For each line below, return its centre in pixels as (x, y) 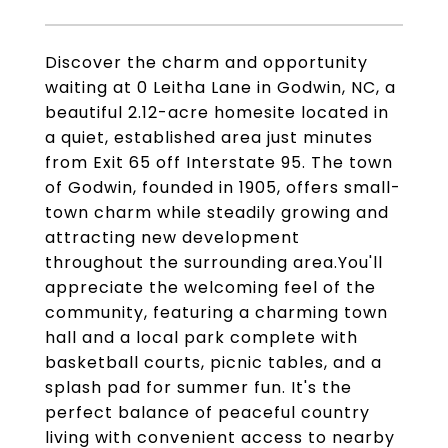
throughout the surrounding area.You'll (214, 262)
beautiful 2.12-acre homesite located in (217, 112)
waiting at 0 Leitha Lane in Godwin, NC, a (220, 87)
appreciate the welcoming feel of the (210, 287)
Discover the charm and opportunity (206, 62)
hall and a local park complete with (201, 337)
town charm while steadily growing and (217, 212)
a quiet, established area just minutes (209, 137)
